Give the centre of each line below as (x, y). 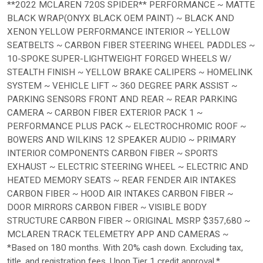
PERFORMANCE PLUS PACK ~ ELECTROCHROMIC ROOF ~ (127, 126)
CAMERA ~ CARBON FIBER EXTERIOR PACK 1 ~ (105, 112)
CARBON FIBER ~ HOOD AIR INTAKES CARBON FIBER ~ (120, 193)
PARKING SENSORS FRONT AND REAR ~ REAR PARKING (122, 99)
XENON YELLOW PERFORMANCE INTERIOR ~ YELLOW (119, 31)
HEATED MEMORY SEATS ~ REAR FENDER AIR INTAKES (122, 180)
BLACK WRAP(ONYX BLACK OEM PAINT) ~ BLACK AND (121, 18)
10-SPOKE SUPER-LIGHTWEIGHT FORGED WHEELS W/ (119, 58)
